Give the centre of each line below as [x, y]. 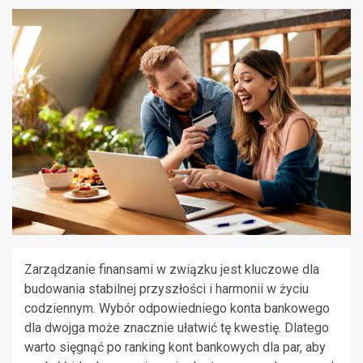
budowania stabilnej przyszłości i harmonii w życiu [167, 288]
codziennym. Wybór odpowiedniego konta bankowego [177, 308]
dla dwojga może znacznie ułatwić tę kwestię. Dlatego [177, 327]
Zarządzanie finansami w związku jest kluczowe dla [172, 269]
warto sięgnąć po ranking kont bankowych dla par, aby [175, 347]
